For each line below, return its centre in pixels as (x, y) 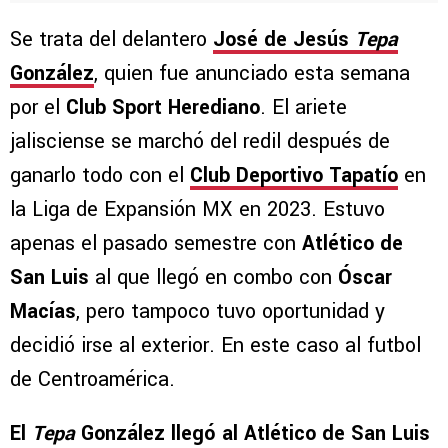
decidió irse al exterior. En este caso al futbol (215, 346)
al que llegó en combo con (213, 278)
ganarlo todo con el (100, 176)
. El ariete (303, 108)
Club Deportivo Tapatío (294, 176)
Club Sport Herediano (163, 108)
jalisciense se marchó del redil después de (200, 142)
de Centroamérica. (92, 380)
